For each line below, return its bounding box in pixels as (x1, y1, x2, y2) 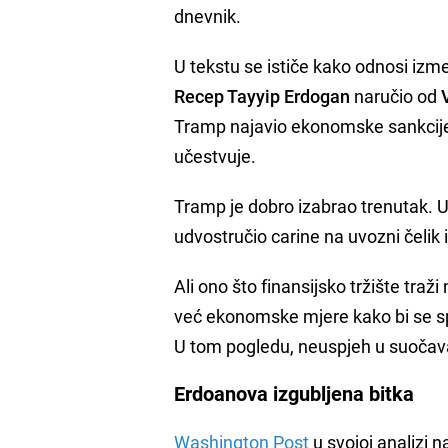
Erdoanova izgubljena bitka (174, 379, 415, 407)
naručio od (350, 83, 442, 108)
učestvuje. (174, 143, 257, 168)
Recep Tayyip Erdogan (174, 83, 351, 108)
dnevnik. (174, 3, 242, 28)
